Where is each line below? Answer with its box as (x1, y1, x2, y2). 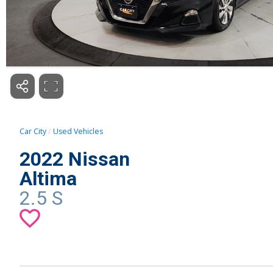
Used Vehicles (53, 126, 103, 137)
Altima (19, 167, 77, 191)
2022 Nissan (19, 147, 130, 171)
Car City (19, 126, 46, 137)
